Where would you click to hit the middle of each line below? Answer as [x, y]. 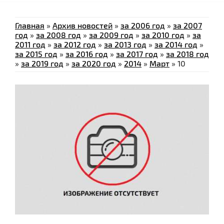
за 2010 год [163, 35]
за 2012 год [75, 44]
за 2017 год [137, 54]
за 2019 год [42, 63]
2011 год [30, 44]
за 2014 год [176, 44]
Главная [30, 25]
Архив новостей [82, 25]
